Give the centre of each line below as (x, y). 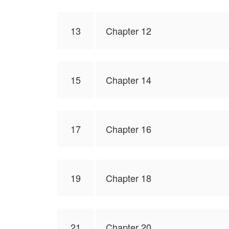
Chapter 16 (129, 129)
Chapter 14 (129, 80)
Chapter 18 (129, 178)
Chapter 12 (129, 31)
